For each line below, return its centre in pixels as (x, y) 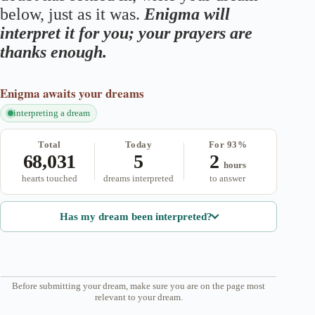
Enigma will (187, 14)
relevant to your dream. (139, 297)
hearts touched (49, 178)
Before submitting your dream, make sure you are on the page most (139, 286)
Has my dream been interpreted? (136, 216)
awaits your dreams (94, 93)
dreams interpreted (139, 178)
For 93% (228, 144)
